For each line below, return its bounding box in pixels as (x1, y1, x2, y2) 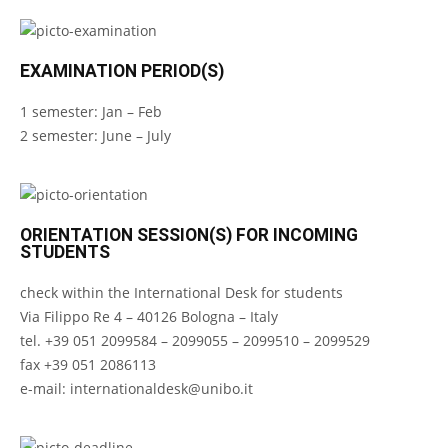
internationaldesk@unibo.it (70, 379, 253, 398)
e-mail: (20, 379, 70, 398)
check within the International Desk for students (20, 283, 343, 302)
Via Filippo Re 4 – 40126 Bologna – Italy (20, 307, 278, 326)
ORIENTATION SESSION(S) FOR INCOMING (20, 225, 358, 245)
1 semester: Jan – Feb (20, 102, 162, 121)
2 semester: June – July (20, 126, 171, 145)
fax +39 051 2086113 (20, 355, 156, 374)
